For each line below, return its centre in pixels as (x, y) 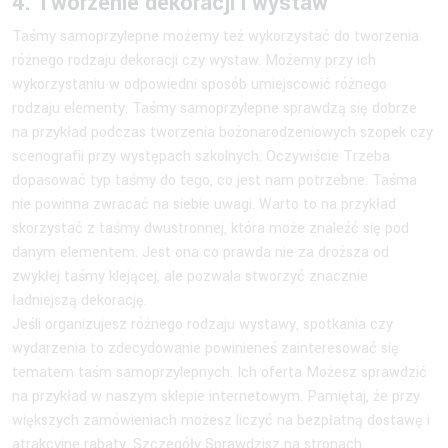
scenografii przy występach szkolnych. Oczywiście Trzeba (201, 156)
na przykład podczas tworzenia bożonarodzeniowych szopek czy (222, 132)
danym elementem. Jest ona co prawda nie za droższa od (200, 252)
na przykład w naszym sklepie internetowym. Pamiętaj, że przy (216, 396)
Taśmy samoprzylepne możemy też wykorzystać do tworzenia (215, 36)
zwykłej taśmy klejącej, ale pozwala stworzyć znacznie (190, 276)
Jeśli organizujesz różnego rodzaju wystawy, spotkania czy (202, 324)
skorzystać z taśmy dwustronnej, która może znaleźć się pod (210, 228)
